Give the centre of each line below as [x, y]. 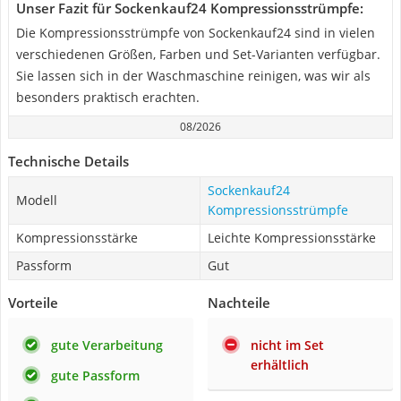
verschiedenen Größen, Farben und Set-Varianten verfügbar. [198, 54]
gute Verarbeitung [107, 345]
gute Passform [95, 375]
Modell [37, 200]
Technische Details [68, 161]
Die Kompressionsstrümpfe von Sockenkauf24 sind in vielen [196, 33]
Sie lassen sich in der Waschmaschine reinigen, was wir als [193, 76]
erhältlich [280, 365]
